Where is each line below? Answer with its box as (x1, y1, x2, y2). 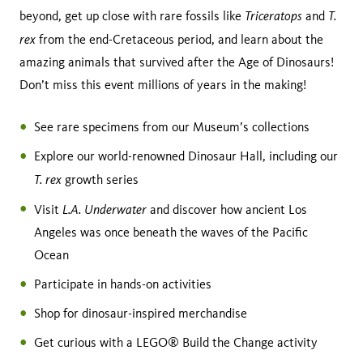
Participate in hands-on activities (34, 275, 211, 292)
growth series (62, 171, 139, 187)
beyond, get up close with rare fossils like (19, 7, 245, 23)
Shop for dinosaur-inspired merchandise (34, 305, 247, 321)
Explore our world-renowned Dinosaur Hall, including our (34, 147, 338, 164)
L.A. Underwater (62, 200, 147, 217)
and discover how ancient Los (147, 201, 307, 217)
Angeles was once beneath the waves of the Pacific (34, 224, 308, 240)
